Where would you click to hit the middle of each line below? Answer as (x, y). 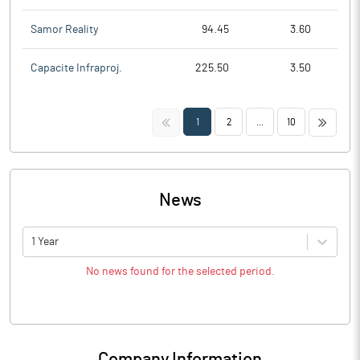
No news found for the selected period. (180, 272)
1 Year (45, 241)
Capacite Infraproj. (76, 68)
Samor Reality (64, 29)
